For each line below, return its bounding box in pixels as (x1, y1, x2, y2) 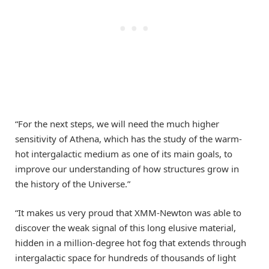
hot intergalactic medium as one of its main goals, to (15, 148, 232, 160)
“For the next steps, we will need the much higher (15, 118, 219, 130)
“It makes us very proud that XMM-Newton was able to (15, 207, 241, 219)
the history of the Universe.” (15, 178, 130, 190)
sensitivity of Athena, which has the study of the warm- (15, 133, 242, 145)
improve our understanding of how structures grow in (15, 163, 239, 175)
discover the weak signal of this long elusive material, (15, 222, 236, 234)
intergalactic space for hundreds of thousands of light (15, 252, 236, 264)
